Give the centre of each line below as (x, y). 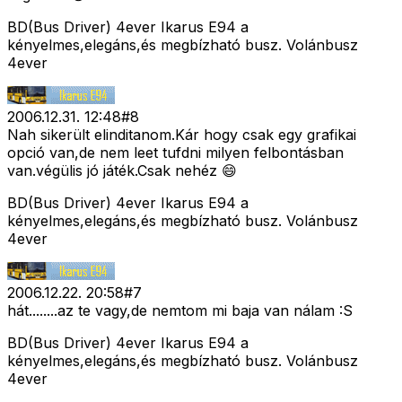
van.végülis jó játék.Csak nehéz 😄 (122, 171)
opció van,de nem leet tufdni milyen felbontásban (175, 153)
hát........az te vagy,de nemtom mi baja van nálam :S (180, 311)
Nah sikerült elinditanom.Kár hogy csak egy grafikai (182, 135)
